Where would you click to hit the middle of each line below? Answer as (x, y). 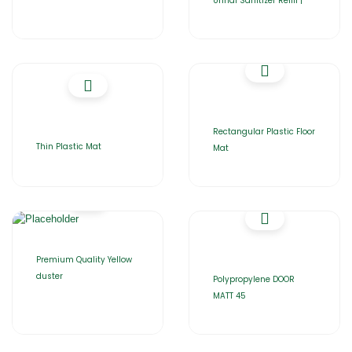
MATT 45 (229, 296)
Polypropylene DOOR (254, 279)
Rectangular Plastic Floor (264, 132)
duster (49, 276)
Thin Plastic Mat (69, 147)
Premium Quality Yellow (84, 260)
